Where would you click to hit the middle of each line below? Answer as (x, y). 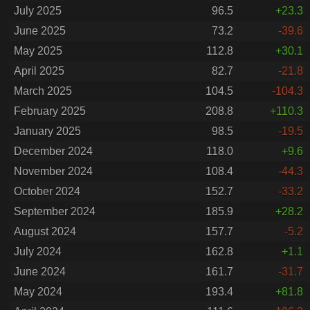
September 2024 (55, 211)
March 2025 (43, 91)
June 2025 (40, 31)
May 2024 (38, 292)
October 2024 (47, 191)
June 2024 (40, 272)
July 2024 (38, 252)
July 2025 (38, 11)
